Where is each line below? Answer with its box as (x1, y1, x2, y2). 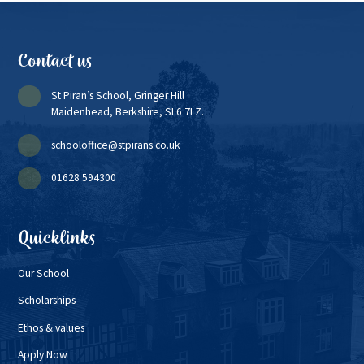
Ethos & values (18, 320, 85, 335)
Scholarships (18, 293, 76, 308)
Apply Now (18, 348, 68, 362)
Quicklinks (18, 226, 97, 251)
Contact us (18, 49, 93, 74)
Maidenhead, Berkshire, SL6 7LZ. (51, 105, 205, 119)
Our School (18, 266, 70, 280)
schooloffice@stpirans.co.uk (51, 137, 181, 152)
